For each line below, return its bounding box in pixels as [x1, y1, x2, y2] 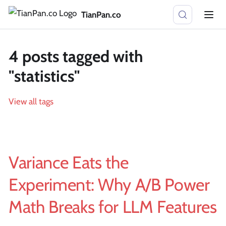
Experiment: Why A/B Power [9, 174, 210, 195]
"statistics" [9, 66, 80, 86]
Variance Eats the [9, 152, 129, 173]
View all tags [9, 96, 53, 106]
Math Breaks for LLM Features [9, 196, 217, 217]
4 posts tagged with [9, 46, 143, 66]
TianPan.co [81, 9, 121, 20]
